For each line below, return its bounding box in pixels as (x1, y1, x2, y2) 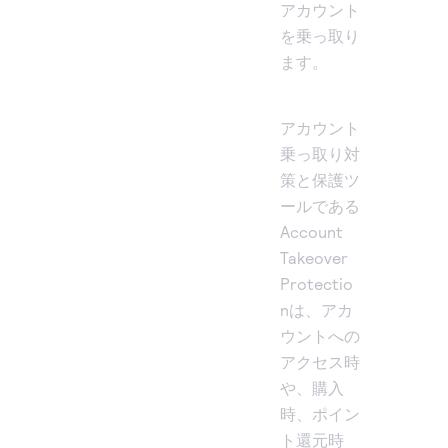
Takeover (280, 248, 348, 268)
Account (280, 222, 343, 242)
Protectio (280, 274, 353, 294)
